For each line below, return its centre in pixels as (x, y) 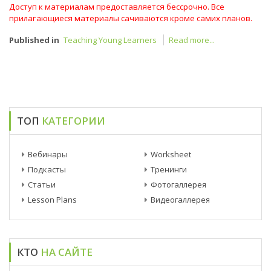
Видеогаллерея (180, 200)
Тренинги (169, 169)
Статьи (42, 184)
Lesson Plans (52, 200)
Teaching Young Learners (110, 40)
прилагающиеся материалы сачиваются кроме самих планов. (131, 18)
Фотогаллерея (178, 184)
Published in (34, 40)
